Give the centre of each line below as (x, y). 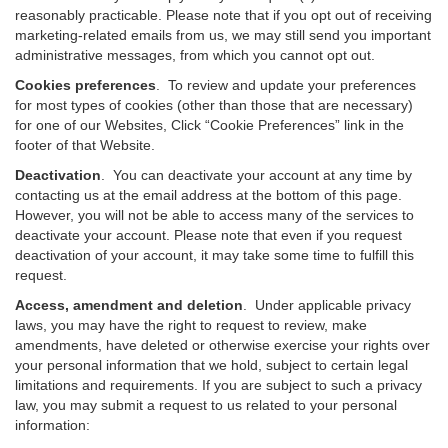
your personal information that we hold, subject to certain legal (211, 365)
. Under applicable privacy (327, 305)
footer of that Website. (85, 145)
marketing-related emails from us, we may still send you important (223, 35)
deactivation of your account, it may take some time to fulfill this (214, 255)
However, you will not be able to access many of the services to (214, 215)
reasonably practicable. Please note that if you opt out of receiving (223, 15)
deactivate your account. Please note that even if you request (208, 235)
